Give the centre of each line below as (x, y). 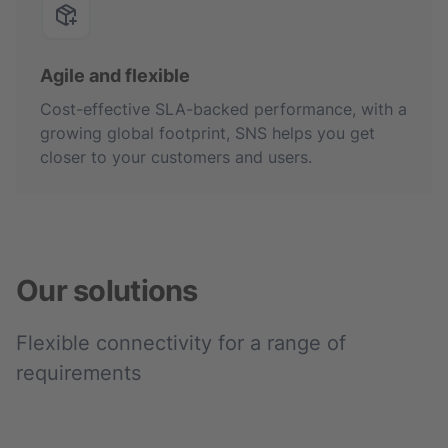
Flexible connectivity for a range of (181, 343)
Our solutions (107, 290)
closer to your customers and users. (176, 157)
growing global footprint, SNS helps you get (207, 133)
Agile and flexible (115, 75)
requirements (78, 373)
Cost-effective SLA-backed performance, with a (223, 109)
